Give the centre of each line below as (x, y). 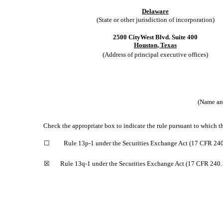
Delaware (155, 11)
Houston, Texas (155, 45)
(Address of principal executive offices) (155, 55)
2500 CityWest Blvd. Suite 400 (155, 37)
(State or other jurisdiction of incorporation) (155, 20)
